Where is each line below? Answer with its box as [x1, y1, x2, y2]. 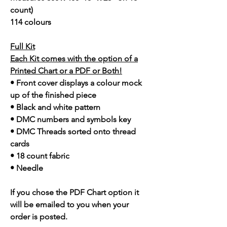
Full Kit [10, 42, 35, 52]
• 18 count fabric [10, 151, 69, 161]
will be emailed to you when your [10, 200, 129, 210]
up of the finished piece [10, 90, 96, 100]
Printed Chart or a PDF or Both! [10, 66, 122, 76]
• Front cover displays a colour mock [10, 78, 142, 88]
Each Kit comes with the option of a [10, 54, 138, 64]
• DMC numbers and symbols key [10, 115, 131, 125]
